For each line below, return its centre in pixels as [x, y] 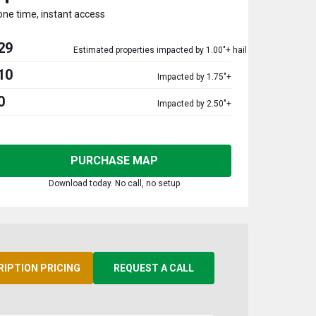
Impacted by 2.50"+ [194, 104]
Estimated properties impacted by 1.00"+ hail [160, 50]
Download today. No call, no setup [114, 183]
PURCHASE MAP [114, 160]
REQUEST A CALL [154, 268]
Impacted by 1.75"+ [194, 77]
